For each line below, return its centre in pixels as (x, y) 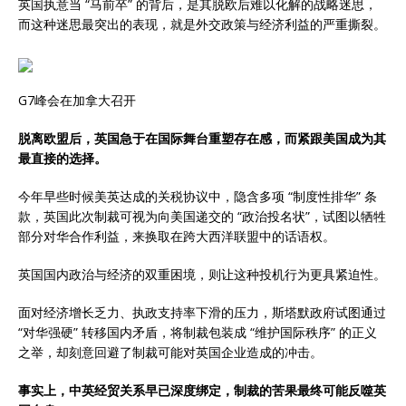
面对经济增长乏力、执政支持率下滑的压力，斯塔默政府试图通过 (202, 313)
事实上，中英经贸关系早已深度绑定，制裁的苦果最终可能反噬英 (202, 391)
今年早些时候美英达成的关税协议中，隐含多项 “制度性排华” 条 (198, 197)
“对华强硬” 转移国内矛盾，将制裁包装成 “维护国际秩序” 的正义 (198, 333)
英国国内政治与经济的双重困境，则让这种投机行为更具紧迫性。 (202, 275)
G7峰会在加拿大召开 (77, 101)
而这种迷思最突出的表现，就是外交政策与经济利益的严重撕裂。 (202, 24)
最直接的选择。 (63, 159)
